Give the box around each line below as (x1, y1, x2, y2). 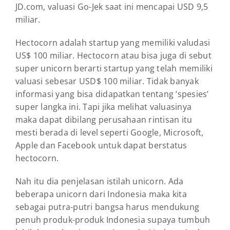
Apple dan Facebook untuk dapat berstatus (15, 140, 187, 151)
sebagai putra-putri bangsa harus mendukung (15, 201, 200, 213)
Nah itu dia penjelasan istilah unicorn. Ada (15, 176, 184, 187)
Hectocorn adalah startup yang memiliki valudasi (15, 37, 210, 49)
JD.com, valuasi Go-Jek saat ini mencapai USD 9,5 (15, 1, 208, 13)
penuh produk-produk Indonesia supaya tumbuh (15, 214, 210, 226)
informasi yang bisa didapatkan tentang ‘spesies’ (15, 88, 209, 100)
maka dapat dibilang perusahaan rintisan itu (15, 114, 193, 126)
